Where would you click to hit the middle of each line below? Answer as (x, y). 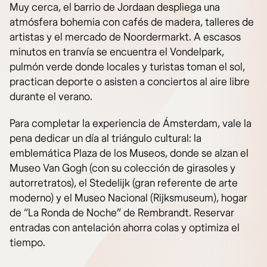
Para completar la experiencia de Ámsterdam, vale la (131, 124)
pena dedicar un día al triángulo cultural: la (105, 139)
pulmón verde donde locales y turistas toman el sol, (127, 67)
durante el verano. (51, 97)
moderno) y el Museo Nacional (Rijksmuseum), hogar (128, 198)
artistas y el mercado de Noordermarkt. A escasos (125, 38)
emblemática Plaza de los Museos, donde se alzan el (129, 154)
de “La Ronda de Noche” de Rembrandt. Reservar (122, 213)
